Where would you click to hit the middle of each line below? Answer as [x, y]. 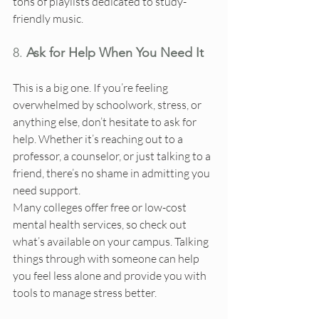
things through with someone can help [107, 259]
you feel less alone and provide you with [111, 276]
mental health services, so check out [101, 225]
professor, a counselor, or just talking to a [113, 156]
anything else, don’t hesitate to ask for [106, 122]
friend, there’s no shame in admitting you [113, 173]
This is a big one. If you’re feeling [91, 88]
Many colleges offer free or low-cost [101, 208]
